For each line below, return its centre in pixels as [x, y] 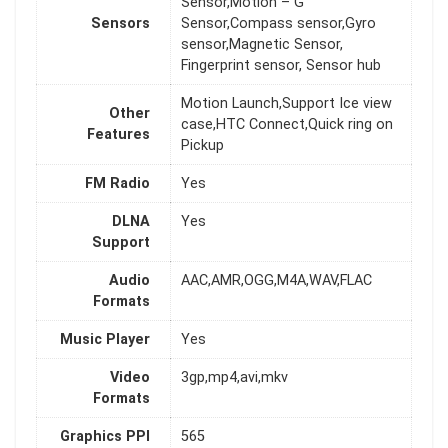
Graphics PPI [105, 437]
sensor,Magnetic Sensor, [262, 45]
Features [118, 135]
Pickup [202, 146]
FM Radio [117, 184]
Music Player [105, 340]
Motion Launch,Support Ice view [286, 104]
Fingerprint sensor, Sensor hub [281, 66]
